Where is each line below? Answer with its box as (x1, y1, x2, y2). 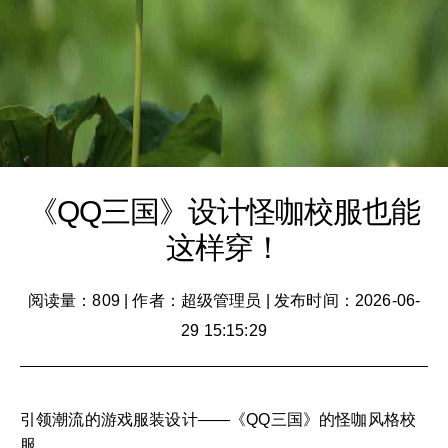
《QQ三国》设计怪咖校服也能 (28, 195, 420, 228)
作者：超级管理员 (132, 292, 262, 309)
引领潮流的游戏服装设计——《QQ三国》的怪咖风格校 (20, 411, 416, 428)
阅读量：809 (27, 292, 120, 309)
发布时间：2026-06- (274, 292, 421, 309)
